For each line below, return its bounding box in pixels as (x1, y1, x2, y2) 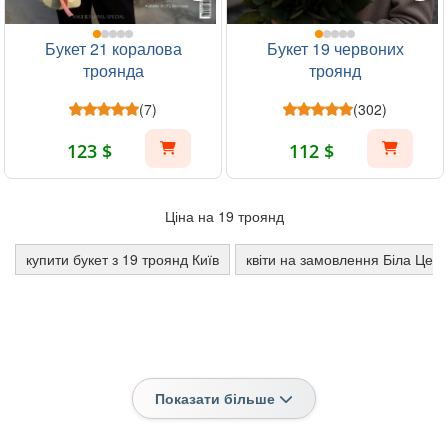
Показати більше (155, 388, 279, 408)
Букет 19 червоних (266, 37, 404, 60)
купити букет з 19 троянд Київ (26, 249, 219, 269)
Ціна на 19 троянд (164, 206, 284, 226)
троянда (82, 59, 144, 82)
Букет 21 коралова (44, 37, 182, 60)
